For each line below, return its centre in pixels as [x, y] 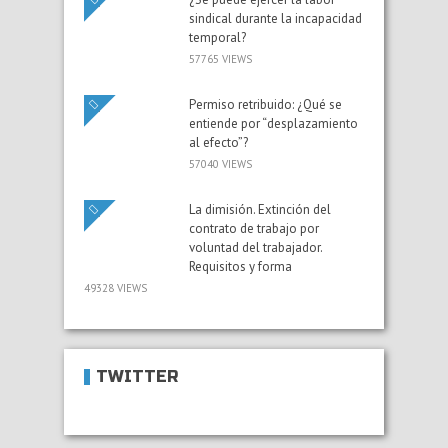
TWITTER [137, 376]
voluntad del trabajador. [255, 247]
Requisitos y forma [240, 266]
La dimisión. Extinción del [260, 209]
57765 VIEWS [220, 58]
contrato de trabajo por [254, 228]
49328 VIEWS [115, 287]
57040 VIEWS [220, 163]
